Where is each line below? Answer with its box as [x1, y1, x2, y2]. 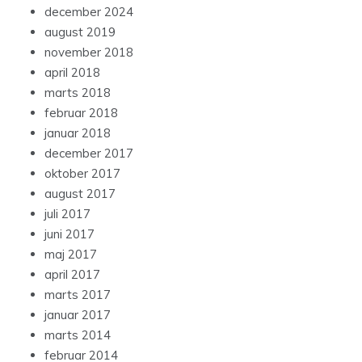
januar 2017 [44, 307, 111, 323]
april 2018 [44, 65, 100, 81]
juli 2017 [44, 206, 90, 222]
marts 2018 [44, 85, 111, 101]
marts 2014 [44, 327, 111, 343]
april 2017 [44, 267, 100, 283]
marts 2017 [44, 287, 111, 303]
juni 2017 [44, 226, 95, 242]
